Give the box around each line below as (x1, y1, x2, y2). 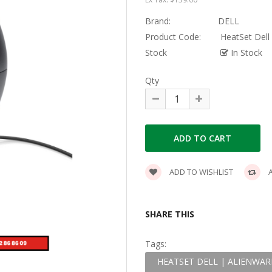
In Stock (228, 47, 262, 58)
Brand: (144, 15, 171, 27)
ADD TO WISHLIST (167, 166, 233, 177)
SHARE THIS (144, 208, 194, 220)
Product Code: (144, 31, 201, 42)
